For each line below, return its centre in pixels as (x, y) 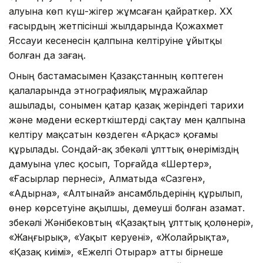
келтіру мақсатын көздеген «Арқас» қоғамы (113, 134)
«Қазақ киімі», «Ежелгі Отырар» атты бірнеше (116, 252)
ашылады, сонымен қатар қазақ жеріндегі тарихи (126, 105)
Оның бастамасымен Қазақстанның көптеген (116, 75)
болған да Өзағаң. (47, 55)
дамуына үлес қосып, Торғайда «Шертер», (110, 163)
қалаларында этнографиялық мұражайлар (108, 90)
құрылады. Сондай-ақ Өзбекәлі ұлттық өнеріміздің (124, 149)
